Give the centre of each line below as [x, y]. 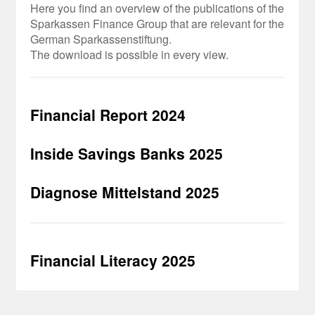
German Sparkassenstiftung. [101, 39]
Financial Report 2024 [108, 115]
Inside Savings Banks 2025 [127, 153]
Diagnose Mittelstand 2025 [125, 192]
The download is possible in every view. [130, 54]
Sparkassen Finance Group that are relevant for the [157, 24]
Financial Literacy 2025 [113, 260]
